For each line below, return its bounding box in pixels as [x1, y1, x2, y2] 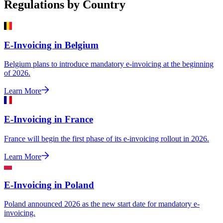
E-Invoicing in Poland [4, 179, 94, 190]
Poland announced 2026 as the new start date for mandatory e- [4, 200, 200, 209]
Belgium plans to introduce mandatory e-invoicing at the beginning [4, 60, 214, 69]
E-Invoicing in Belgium [4, 39, 99, 50]
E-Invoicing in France [4, 114, 93, 125]
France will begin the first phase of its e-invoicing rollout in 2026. [4, 134, 209, 143]
